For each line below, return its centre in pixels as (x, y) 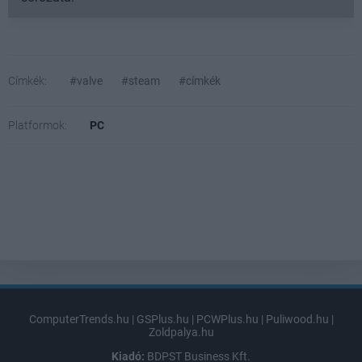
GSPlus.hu (162, 319)
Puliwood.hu (297, 319)
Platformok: (38, 125)
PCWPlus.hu (227, 319)
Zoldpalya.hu (181, 332)
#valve (86, 80)
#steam (141, 80)
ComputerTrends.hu (79, 319)
